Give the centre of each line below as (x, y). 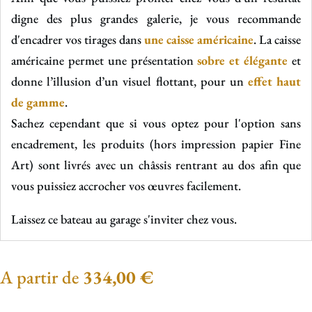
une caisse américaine (199, 40)
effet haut (274, 81)
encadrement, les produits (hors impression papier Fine (156, 144)
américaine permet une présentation (104, 61)
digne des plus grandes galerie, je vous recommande (156, 19)
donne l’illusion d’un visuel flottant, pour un (130, 81)
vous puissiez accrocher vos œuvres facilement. (126, 186)
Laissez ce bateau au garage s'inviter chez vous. (124, 219)
